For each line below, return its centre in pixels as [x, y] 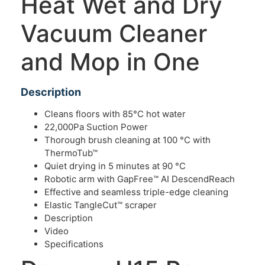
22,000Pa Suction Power [96, 127]
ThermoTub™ [71, 153]
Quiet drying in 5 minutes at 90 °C [115, 166]
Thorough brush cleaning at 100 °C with [127, 140]
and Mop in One [110, 62]
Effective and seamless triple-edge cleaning [136, 192]
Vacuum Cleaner [114, 33]
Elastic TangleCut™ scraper [101, 205]
